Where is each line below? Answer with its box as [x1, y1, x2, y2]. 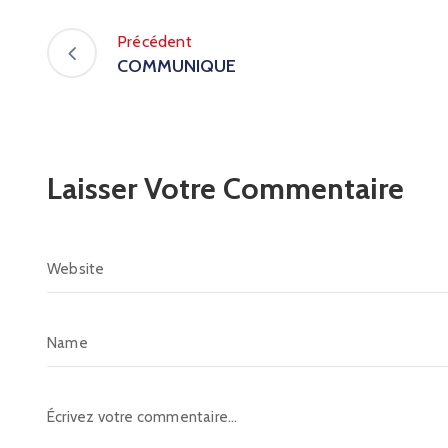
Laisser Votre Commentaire [47, 170, 404, 208]
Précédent [117, 31, 192, 51]
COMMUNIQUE [117, 54, 236, 77]
